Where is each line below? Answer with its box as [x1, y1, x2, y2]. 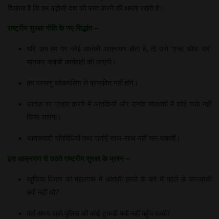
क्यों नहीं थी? [27, 187, 59, 197]
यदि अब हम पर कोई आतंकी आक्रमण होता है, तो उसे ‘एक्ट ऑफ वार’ [27, 43, 212, 53]
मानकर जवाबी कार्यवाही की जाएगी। [27, 56, 116, 66]
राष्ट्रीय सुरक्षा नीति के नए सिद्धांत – [7, 22, 98, 33]
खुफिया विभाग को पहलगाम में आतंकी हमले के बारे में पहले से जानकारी [27, 174, 212, 184]
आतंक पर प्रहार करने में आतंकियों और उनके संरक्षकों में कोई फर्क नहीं [27, 98, 212, 109]
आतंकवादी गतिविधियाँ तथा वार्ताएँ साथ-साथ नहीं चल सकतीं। [27, 132, 180, 143]
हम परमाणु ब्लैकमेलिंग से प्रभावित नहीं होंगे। [27, 77, 138, 88]
